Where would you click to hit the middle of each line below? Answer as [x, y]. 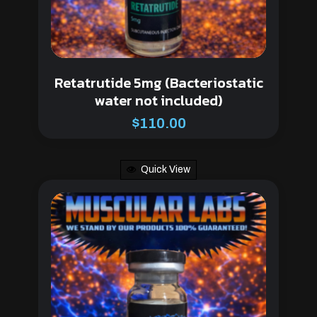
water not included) [158, 100]
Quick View [166, 170]
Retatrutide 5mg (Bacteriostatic [158, 82]
